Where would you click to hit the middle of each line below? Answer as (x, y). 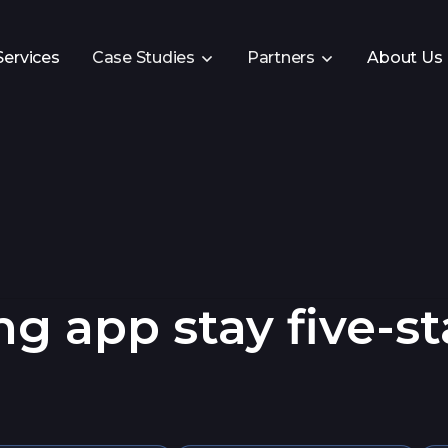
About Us (404, 57)
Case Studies (143, 57)
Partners (280, 57)
